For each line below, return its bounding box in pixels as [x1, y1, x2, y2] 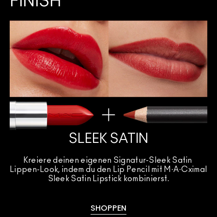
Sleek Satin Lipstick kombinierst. [47, 174, 170, 183]
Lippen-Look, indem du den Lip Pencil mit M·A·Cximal [10, 165, 207, 173]
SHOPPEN [91, 204, 126, 212]
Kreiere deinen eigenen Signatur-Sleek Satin [23, 156, 192, 164]
